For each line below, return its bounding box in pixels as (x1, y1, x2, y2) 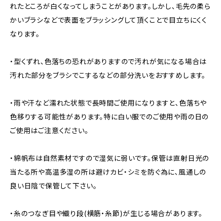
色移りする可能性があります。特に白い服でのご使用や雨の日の (10, 112, 209, 121)
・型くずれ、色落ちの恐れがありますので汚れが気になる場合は (10, 57, 207, 66)
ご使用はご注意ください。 (10, 126, 89, 135)
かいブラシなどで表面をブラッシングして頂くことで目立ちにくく (10, 16, 207, 24)
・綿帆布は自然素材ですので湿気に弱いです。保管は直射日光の (10, 154, 210, 162)
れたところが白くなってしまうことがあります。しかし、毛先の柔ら (10, 2, 211, 10)
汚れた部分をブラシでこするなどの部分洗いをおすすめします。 (10, 71, 206, 79)
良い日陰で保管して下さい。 (10, 182, 97, 190)
